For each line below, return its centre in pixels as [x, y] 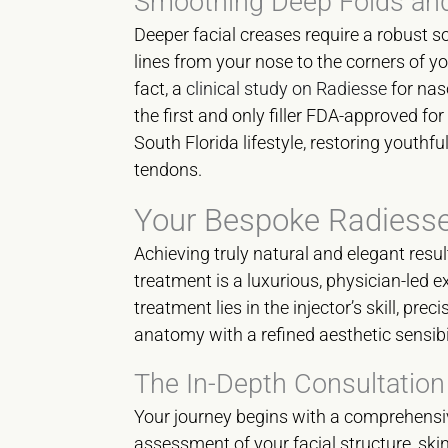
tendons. [168, 170]
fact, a [160, 89]
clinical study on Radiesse [287, 89]
